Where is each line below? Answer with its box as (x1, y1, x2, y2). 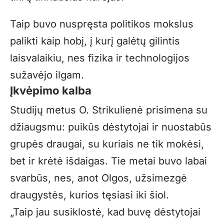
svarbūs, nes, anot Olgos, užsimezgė (10, 172, 187, 184)
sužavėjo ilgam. (10, 68, 84, 81)
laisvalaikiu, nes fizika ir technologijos (10, 51, 189, 64)
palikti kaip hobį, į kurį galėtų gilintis (10, 34, 180, 47)
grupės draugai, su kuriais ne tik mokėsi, (10, 138, 204, 150)
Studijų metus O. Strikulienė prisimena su (10, 104, 207, 116)
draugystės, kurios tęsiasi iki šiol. (10, 189, 169, 201)
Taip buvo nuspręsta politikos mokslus (10, 17, 193, 30)
